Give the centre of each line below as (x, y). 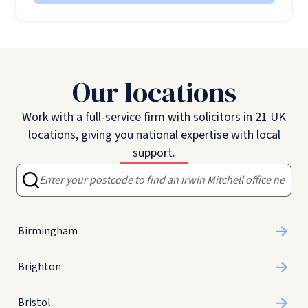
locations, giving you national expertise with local (154, 135)
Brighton (40, 267)
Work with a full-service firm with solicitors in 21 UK (154, 118)
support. (154, 153)
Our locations (154, 92)
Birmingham (48, 231)
